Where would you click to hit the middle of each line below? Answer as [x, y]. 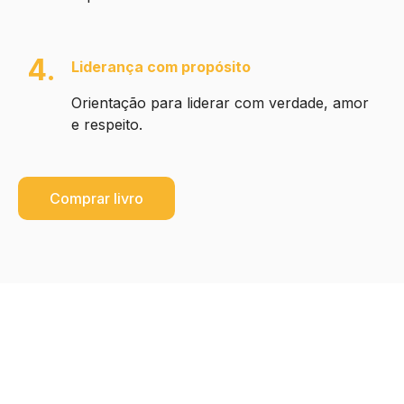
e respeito [106, 125]
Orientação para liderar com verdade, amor [220, 103]
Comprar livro [97, 199]
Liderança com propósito [161, 67]
